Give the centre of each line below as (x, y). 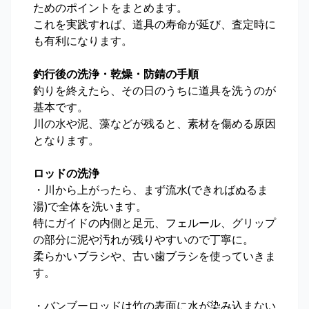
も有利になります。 (83, 41)
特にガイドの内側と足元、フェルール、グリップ (154, 223)
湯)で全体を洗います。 (90, 207)
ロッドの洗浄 (66, 173)
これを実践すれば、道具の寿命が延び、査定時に (154, 24)
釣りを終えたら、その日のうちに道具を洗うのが (154, 91)
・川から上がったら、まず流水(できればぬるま (151, 190)
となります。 (66, 140)
